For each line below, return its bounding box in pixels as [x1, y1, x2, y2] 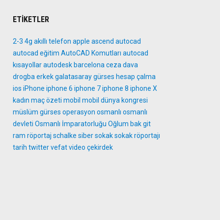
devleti [13, 120, 33, 128]
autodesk [43, 61, 72, 69]
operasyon [62, 108, 95, 116]
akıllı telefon [34, 37, 71, 45]
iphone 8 [102, 84, 129, 92]
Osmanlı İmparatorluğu [35, 120, 107, 128]
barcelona [74, 61, 105, 69]
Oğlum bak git [108, 120, 151, 128]
